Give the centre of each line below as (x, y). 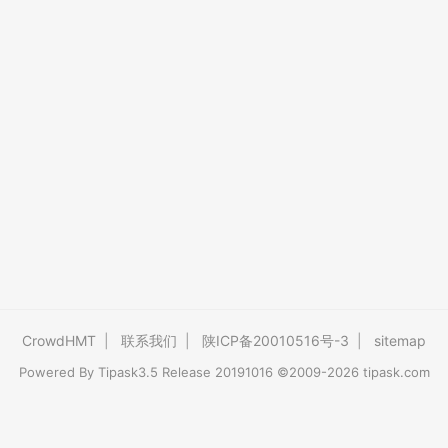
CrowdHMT (59, 340)
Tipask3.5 (127, 372)
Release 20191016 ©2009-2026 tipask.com (293, 372)
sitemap (400, 340)
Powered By (58, 372)
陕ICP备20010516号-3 (275, 340)
